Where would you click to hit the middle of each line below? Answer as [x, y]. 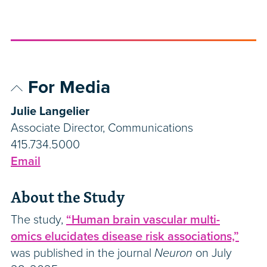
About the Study [68, 197]
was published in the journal [83, 254]
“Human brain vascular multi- [143, 220]
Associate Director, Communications [102, 128]
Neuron [173, 254]
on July [212, 254]
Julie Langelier [50, 112]
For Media [69, 88]
